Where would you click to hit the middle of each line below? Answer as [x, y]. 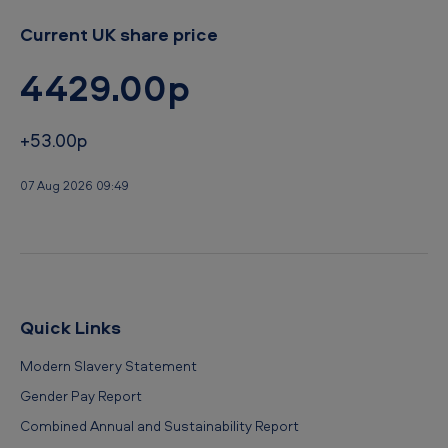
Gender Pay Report [81, 396]
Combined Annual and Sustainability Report [159, 426]
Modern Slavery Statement [108, 365]
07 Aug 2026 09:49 [74, 185]
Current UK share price [119, 34]
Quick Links [70, 327]
